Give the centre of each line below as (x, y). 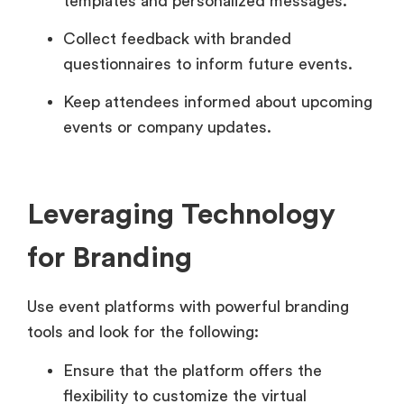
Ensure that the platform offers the (193, 370)
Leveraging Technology (181, 215)
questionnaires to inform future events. (208, 64)
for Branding (110, 258)
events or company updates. (167, 128)
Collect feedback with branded (177, 39)
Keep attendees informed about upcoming (218, 102)
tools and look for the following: (143, 332)
